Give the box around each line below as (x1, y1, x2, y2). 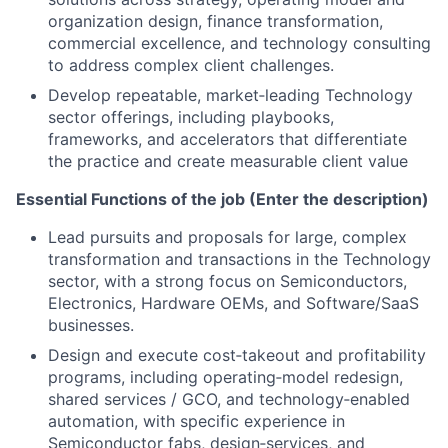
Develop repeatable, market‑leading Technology (48, 85, 413, 105)
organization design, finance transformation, (48, 11, 383, 31)
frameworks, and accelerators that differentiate (48, 129, 407, 149)
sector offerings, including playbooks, (48, 107, 334, 127)
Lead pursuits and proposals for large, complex (48, 227, 407, 247)
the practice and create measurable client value (48, 151, 408, 171)
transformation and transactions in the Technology (48, 249, 431, 269)
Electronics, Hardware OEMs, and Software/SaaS (48, 293, 419, 313)
